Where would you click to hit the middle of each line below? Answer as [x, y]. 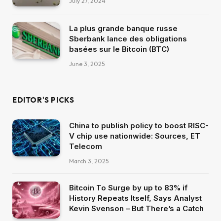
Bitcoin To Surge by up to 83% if [128, 188]
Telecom [86, 147]
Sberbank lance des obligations [128, 39]
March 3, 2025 [89, 161]
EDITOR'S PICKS [43, 100]
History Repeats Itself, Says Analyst [135, 198]
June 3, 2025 [87, 64]
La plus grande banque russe [123, 29]
